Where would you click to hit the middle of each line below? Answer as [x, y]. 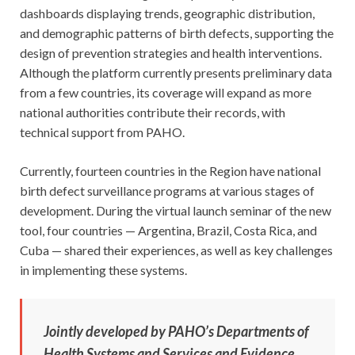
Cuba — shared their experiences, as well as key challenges [176, 250]
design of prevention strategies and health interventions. [171, 53]
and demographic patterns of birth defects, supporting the [177, 33]
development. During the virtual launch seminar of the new [176, 211]
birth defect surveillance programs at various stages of [167, 191]
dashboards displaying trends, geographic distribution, [167, 13]
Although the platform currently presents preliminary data [176, 73]
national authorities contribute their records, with [153, 113]
